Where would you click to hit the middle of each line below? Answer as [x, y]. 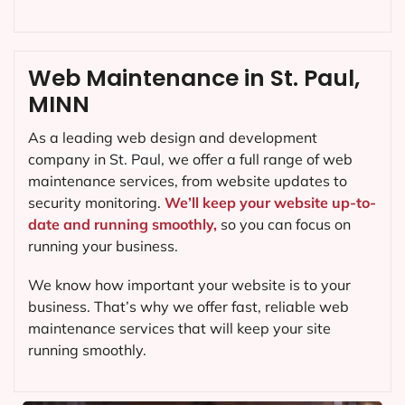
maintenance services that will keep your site [179, 329]
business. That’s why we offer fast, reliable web [188, 307]
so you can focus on [284, 224]
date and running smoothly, [122, 224]
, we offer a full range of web [257, 159]
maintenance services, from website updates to [188, 180]
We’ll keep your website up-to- [270, 202]
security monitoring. [96, 202]
